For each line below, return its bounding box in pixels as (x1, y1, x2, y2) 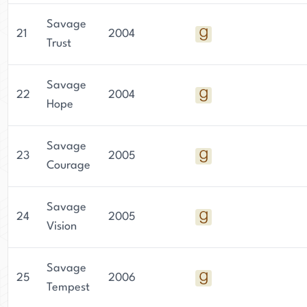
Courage (47, 160, 90, 171)
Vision (47, 221, 77, 232)
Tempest (47, 282, 90, 293)
